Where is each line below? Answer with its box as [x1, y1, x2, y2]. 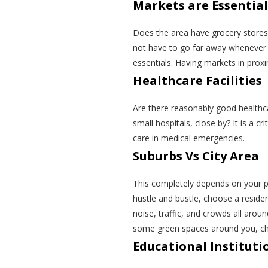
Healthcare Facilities [133, 72, 262, 89]
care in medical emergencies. [133, 132, 245, 144]
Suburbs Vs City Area [133, 148, 259, 165]
